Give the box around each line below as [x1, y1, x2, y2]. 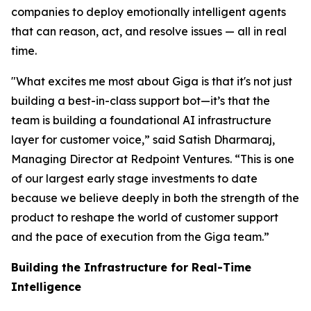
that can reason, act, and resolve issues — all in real [11, 24, 287, 38]
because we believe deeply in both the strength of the [11, 191, 299, 205]
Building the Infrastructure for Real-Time [11, 260, 251, 274]
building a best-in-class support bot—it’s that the [11, 94, 270, 108]
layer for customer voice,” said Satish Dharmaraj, [11, 133, 275, 146]
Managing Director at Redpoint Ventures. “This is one [11, 152, 294, 166]
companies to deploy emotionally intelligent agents [11, 5, 286, 19]
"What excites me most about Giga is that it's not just [11, 74, 292, 88]
